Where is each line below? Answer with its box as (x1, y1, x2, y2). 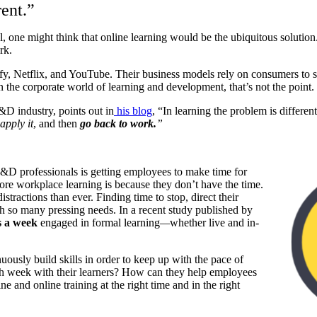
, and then (33, 117, 80, 129)
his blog (117, 104, 152, 117)
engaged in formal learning (38, 216, 160, 229)
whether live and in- (170, 216, 259, 229)
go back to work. (80, 117, 156, 129)
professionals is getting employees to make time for (20, 165, 247, 178)
